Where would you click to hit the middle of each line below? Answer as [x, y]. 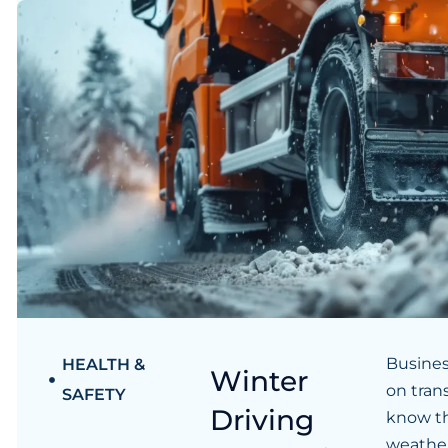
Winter [259, 381]
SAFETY [93, 394]
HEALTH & [103, 364]
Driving [262, 420]
